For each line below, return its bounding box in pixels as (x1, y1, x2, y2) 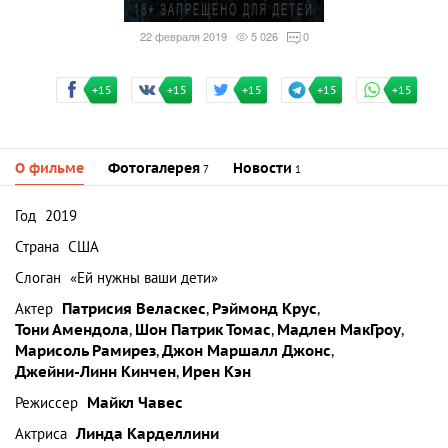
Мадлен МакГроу (277, 321, 401, 339)
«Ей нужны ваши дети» (70, 269, 218, 287)
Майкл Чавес (87, 394, 183, 412)
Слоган (15, 269, 61, 287)
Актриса (15, 425, 67, 443)
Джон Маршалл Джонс (162, 342, 331, 360)
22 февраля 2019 (139, 28, 227, 44)
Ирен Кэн (182, 363, 251, 381)
